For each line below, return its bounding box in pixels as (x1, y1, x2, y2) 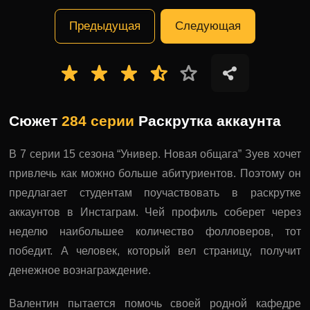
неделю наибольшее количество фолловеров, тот (9, 226, 301, 237)
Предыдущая (69, 19, 140, 33)
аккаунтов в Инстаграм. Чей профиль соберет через (9, 206, 301, 218)
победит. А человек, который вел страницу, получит (9, 245, 301, 257)
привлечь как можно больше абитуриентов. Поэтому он (9, 167, 301, 179)
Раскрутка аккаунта (134, 113, 282, 129)
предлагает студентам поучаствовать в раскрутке (9, 187, 301, 199)
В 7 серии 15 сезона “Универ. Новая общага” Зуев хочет (9, 148, 301, 160)
